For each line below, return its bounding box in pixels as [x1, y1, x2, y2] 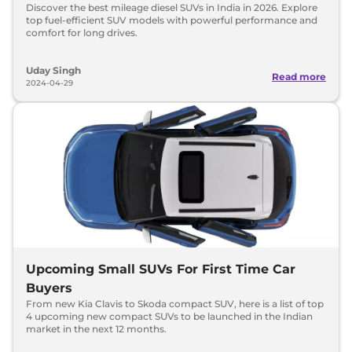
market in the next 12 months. [26, 323, 167, 335]
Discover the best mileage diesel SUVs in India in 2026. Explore [26, 2, 317, 13]
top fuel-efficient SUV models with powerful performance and [26, 14, 317, 26]
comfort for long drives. [26, 27, 137, 38]
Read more [272, 70, 326, 82]
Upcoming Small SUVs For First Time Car [26, 262, 295, 277]
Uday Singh [26, 64, 81, 76]
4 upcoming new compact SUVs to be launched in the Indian [26, 310, 313, 322]
